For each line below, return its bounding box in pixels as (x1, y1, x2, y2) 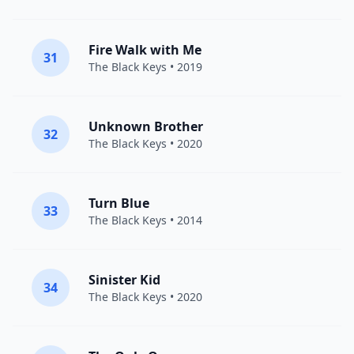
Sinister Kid (88, 271, 160, 288)
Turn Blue (88, 194, 149, 212)
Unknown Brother (88, 118, 203, 135)
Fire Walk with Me (88, 41, 201, 58)
